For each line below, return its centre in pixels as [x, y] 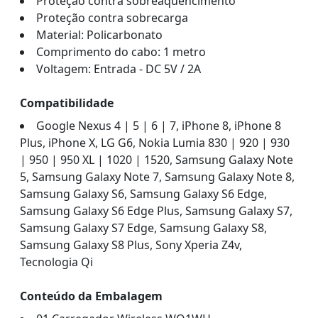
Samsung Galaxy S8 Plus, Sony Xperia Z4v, [131, 245]
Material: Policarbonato [99, 35]
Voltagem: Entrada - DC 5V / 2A [119, 69]
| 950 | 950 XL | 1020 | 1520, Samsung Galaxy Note [157, 160]
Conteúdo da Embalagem [91, 296]
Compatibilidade [67, 103]
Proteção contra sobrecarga [112, 18]
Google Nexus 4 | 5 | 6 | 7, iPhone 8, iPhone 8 [159, 126]
